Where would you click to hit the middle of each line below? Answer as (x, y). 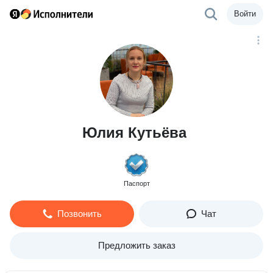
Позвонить (79, 214)
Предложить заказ (136, 245)
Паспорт (136, 183)
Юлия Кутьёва (134, 133)
